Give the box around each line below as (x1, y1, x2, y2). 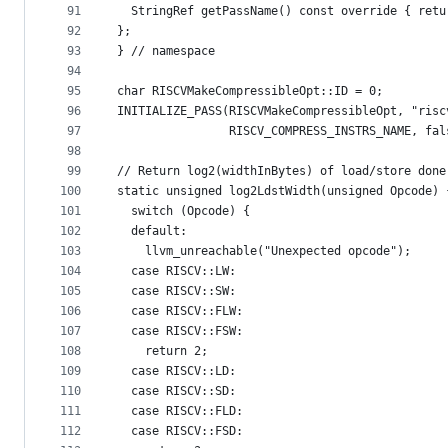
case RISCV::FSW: (117, 324, 243, 339)
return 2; (117, 344, 208, 359)
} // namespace (117, 44, 215, 59)
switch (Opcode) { (117, 204, 250, 219)
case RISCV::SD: (117, 384, 236, 399)
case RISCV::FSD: (117, 424, 243, 439)
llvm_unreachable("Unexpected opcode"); (117, 244, 411, 259)
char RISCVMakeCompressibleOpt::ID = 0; (117, 84, 383, 99)
